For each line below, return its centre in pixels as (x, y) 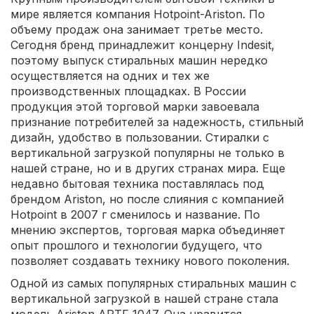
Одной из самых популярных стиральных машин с (153, 283)
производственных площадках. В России (128, 91)
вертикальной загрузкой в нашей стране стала (144, 298)
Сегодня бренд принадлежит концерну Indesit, (143, 45)
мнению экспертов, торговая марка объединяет (148, 230)
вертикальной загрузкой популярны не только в (148, 152)
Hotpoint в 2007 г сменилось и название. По (135, 214)
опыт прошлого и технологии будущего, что (136, 245)
